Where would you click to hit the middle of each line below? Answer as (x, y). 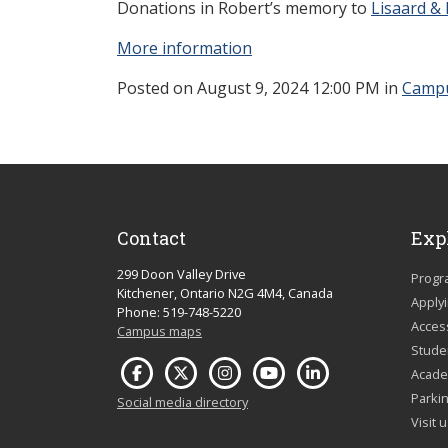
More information (184, 47)
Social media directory (182, 401)
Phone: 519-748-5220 (179, 311)
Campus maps (159, 330)
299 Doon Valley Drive (181, 273)
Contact (151, 237)
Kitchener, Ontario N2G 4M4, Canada (225, 292)
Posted (145, 87)
